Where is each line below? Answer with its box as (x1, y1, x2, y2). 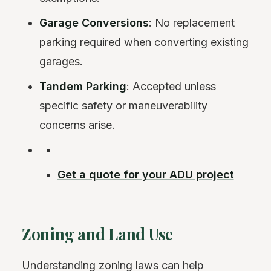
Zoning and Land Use (22, 223, 174, 245)
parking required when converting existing (39, 36, 249, 49)
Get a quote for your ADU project (57, 168, 234, 181)
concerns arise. (39, 119, 116, 132)
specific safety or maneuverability (39, 99, 208, 113)
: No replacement (149, 16, 235, 30)
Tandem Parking (39, 80, 127, 93)
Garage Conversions (39, 16, 149, 30)
